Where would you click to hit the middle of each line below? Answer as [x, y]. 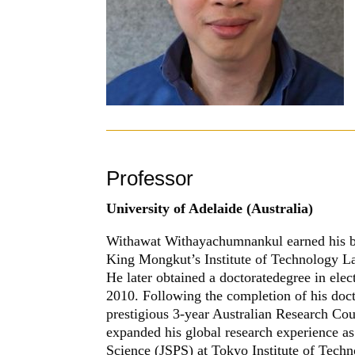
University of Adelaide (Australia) [210, 209]
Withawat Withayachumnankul [197, 241]
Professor [150, 179]
